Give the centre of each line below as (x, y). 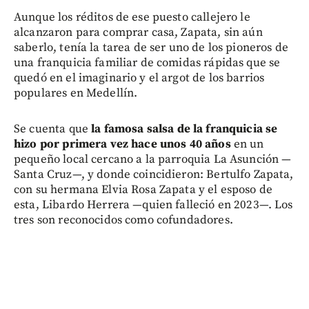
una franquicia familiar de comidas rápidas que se (147, 62)
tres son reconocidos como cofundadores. (123, 220)
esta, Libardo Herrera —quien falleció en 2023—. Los (153, 205)
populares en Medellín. (76, 93)
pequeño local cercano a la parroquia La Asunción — (153, 159)
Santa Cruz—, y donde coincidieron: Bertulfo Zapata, (154, 174)
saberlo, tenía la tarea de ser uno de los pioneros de (151, 47)
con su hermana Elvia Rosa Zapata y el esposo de (143, 189)
